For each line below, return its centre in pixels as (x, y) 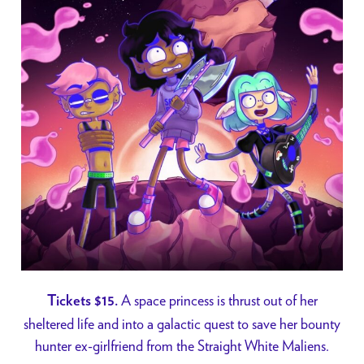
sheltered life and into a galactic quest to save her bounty (182, 323)
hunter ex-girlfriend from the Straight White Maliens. (182, 345)
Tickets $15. (82, 301)
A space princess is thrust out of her (217, 300)
